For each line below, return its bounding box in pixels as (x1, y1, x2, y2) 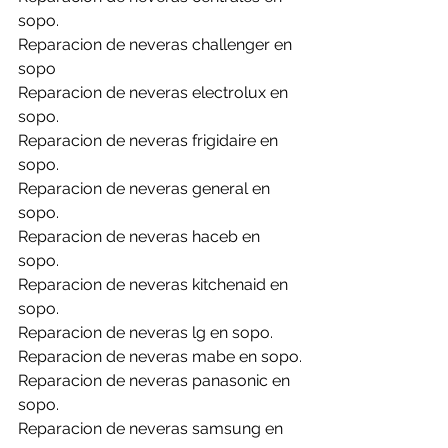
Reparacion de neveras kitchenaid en (18, 275, 292, 294)
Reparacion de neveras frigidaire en (18, 131, 282, 150)
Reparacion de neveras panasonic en (18, 371, 294, 390)
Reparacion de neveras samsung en (18, 419, 287, 438)
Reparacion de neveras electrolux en (18, 83, 292, 102)
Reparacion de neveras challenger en (18, 35, 296, 54)
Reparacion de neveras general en (18, 179, 274, 198)
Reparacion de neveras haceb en (18, 227, 264, 246)
